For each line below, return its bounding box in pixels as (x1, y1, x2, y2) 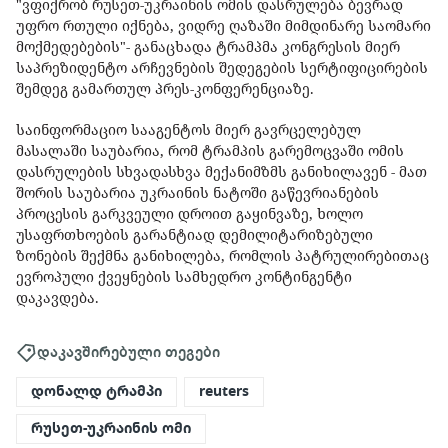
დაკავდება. (16, 288, 103, 308)
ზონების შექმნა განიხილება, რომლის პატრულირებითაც (16, 246, 429, 266)
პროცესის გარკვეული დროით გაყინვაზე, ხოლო (16, 204, 363, 224)
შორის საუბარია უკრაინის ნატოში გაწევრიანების (16, 183, 379, 203)
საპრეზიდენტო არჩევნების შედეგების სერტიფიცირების (16, 58, 428, 78)
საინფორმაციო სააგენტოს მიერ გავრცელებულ (16, 120, 361, 140)
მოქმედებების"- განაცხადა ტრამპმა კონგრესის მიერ (16, 37, 400, 57)
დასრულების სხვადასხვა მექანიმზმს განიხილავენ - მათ (16, 162, 427, 182)
